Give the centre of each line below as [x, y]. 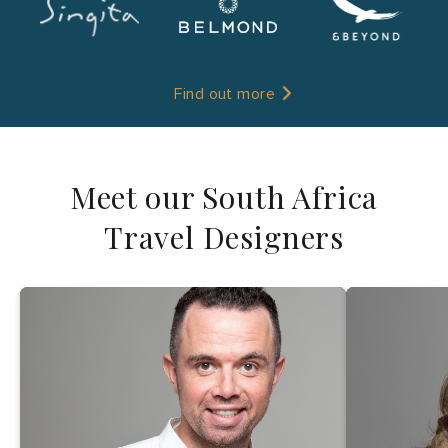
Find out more [227, 93]
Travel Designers [224, 236]
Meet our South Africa [224, 196]
